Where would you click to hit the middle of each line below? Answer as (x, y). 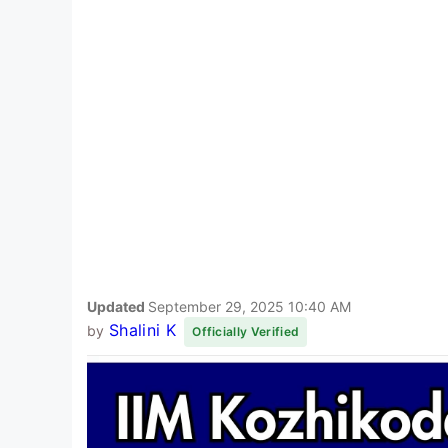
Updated (117, 306)
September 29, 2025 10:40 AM (249, 306)
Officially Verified (246, 331)
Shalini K (142, 329)
